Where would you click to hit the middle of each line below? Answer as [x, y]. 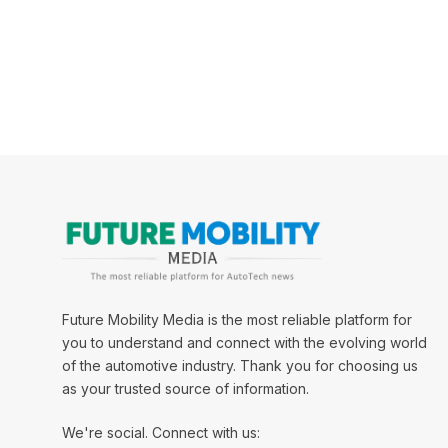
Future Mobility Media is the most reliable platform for [237, 319]
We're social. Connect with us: [161, 432]
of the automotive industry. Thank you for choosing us [240, 365]
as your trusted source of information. [185, 388]
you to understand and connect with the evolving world [244, 342]
